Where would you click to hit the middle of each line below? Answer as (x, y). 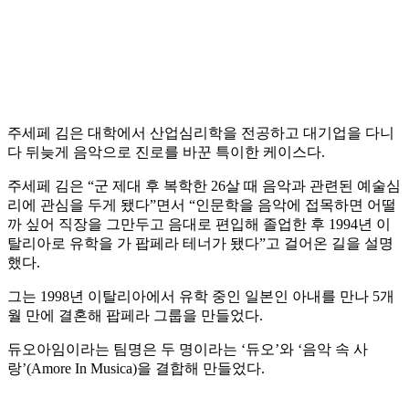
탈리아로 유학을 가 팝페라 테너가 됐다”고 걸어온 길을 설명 (200, 244)
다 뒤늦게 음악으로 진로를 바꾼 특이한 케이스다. (166, 152)
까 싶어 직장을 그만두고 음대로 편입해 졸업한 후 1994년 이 (199, 225)
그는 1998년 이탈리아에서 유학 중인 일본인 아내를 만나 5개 (201, 297)
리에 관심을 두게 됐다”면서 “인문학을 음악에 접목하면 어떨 (202, 205)
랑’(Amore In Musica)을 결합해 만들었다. (136, 369)
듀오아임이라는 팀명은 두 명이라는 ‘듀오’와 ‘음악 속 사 (188, 350)
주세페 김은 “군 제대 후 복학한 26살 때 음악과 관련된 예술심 (204, 186)
